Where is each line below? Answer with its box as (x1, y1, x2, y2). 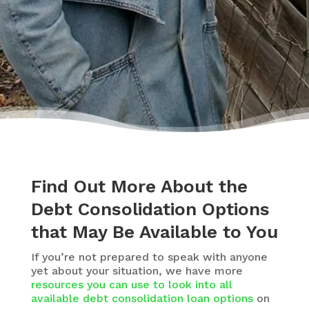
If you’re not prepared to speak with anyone (30, 250, 268, 264)
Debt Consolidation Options (30, 199, 270, 220)
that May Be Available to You (30, 221, 278, 243)
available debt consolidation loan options (30, 292, 253, 306)
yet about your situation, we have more (30, 264, 243, 278)
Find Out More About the (30, 176, 248, 197)
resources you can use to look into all (30, 278, 232, 292)
